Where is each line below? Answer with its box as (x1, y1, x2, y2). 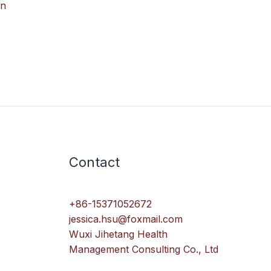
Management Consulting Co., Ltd (68, 243, 218, 256)
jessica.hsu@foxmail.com (68, 213, 183, 226)
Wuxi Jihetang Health (68, 228, 168, 241)
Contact (68, 154, 120, 170)
